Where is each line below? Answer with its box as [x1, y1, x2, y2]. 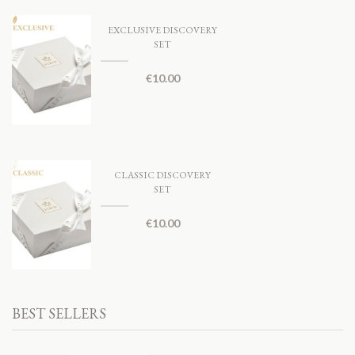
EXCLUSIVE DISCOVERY [108, 24, 217, 37]
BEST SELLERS [12, 303, 106, 323]
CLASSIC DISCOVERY [114, 169, 211, 182]
